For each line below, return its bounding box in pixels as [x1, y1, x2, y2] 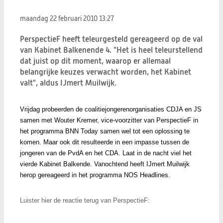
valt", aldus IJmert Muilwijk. [20, 80, 116, 88]
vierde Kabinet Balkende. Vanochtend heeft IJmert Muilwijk [20, 160, 190, 168]
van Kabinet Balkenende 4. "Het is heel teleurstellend [20, 47, 203, 55]
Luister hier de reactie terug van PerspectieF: [20, 197, 150, 205]
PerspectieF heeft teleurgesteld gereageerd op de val [20, 36, 203, 44]
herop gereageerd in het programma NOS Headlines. [20, 171, 170, 179]
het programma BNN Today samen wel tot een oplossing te [20, 127, 190, 135]
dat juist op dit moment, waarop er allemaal [20, 58, 171, 66]
